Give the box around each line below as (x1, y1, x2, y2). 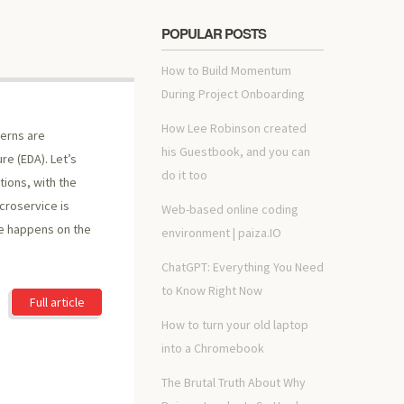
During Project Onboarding (161, 86, 305, 102)
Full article (29, 294, 85, 311)
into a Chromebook (161, 340, 264, 356)
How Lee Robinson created (161, 120, 307, 136)
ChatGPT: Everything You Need (161, 259, 324, 275)
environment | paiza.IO (161, 225, 281, 241)
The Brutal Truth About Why (161, 374, 306, 390)
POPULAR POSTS (161, 23, 266, 43)
